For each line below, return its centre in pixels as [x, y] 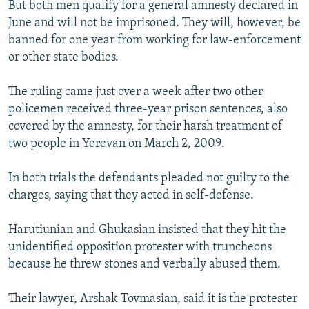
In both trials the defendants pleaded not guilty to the [149, 179]
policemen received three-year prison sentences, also [148, 110]
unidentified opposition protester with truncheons [140, 248]
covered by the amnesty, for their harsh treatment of [146, 127]
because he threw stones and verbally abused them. [144, 265]
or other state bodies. [63, 58]
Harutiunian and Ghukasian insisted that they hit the [147, 230]
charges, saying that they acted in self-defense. [131, 196]
